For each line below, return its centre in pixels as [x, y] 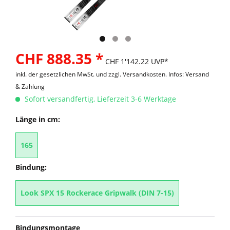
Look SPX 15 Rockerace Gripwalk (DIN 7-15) [97, 193]
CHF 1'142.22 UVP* [137, 61]
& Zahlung [30, 87]
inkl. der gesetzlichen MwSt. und [62, 74]
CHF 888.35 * [59, 59]
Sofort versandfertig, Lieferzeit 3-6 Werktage [99, 99]
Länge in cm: [38, 119]
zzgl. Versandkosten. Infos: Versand [159, 74]
